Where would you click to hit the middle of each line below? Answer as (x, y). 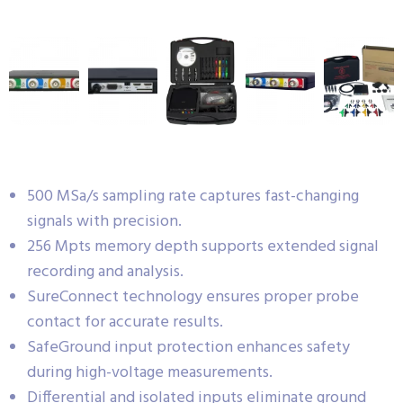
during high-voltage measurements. (150, 373)
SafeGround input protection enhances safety (188, 348)
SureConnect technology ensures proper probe (193, 298)
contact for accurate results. (125, 323)
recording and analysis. (105, 273)
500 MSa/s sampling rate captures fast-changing (193, 197)
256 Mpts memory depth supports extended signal (203, 247)
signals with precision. (104, 222)
